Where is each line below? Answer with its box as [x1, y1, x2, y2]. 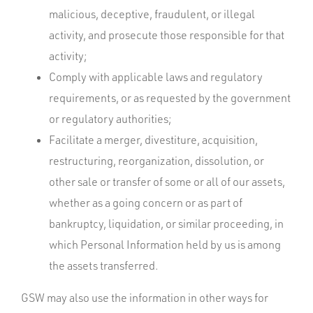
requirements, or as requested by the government [49, 91, 291, 105]
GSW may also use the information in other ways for [21, 291, 268, 305]
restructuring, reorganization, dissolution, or [49, 154, 264, 168]
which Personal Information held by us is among [49, 238, 281, 252]
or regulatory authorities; [49, 112, 171, 126]
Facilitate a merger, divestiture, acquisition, [49, 133, 258, 147]
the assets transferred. [49, 259, 158, 272]
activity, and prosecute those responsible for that [49, 28, 284, 42]
